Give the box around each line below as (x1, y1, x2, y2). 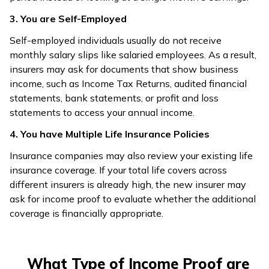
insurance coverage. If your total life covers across (10, 164, 227, 176)
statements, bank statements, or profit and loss (10, 92, 219, 104)
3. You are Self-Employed (10, 13, 127, 25)
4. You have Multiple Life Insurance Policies (10, 128, 210, 140)
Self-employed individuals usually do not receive (10, 34, 222, 46)
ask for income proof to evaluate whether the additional (10, 193, 256, 205)
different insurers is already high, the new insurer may (10, 178, 246, 190)
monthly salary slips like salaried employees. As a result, (10, 49, 256, 61)
